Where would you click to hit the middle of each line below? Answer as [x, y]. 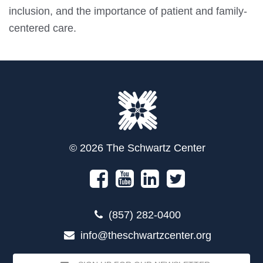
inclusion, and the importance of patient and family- [128, 11]
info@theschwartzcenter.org [146, 235]
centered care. [43, 28]
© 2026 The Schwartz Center [137, 148]
